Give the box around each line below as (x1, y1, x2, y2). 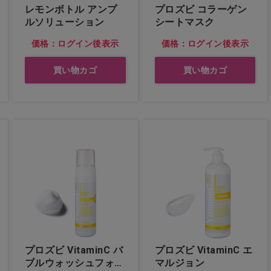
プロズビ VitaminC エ (154, 244, 243, 256)
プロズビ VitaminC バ (24, 244, 113, 256)
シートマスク (154, 16, 215, 28)
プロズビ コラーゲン (154, 3, 247, 15)
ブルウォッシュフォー (24, 256, 125, 269)
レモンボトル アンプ (24, 3, 117, 15)
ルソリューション (24, 16, 105, 28)
